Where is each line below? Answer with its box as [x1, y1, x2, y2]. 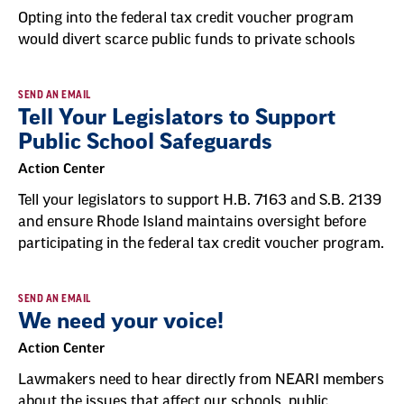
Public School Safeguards [18, 131, 272, 152]
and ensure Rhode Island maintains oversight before [18, 215, 366, 229]
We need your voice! [18, 310, 224, 332]
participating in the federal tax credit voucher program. [18, 236, 384, 251]
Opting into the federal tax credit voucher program [18, 11, 353, 25]
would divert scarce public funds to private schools [18, 32, 355, 47]
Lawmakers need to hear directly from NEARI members [18, 372, 384, 387]
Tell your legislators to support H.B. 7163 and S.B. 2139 [18, 193, 381, 207]
